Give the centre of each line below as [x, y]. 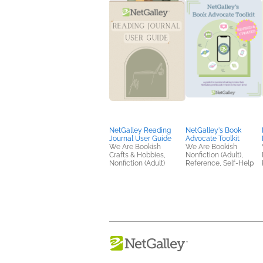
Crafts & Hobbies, [137, 155]
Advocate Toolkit [213, 139]
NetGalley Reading [140, 130]
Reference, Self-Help [220, 163]
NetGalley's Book [213, 130]
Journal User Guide [140, 139]
